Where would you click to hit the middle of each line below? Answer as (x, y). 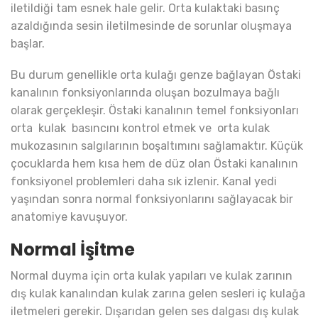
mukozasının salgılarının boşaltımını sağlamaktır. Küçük (157, 146)
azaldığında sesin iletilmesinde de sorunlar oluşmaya (151, 26)
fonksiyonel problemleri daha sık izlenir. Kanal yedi (144, 182)
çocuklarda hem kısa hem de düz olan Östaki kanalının (154, 164)
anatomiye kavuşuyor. (69, 217)
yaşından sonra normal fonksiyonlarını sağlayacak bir (152, 199)
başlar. (28, 44)
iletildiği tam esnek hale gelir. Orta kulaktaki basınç (145, 8)
